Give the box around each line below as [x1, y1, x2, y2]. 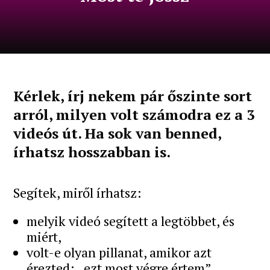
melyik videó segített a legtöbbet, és [27, 212, 235, 230]
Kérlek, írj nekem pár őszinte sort [13, 86, 253, 105]
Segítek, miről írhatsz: [13, 183, 142, 201]
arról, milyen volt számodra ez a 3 [13, 104, 256, 124]
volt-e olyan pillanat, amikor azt [27, 243, 212, 261]
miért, [27, 227, 62, 245]
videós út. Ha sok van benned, [13, 123, 222, 143]
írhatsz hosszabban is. [13, 142, 171, 162]
